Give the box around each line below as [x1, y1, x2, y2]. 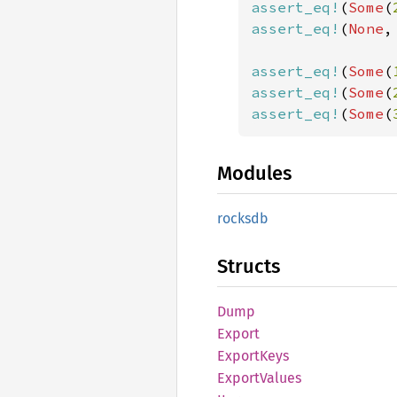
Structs [217, 254, 280, 278]
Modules [217, 161, 292, 185]
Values [260, 370, 301, 386]
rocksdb [217, 210, 269, 227]
